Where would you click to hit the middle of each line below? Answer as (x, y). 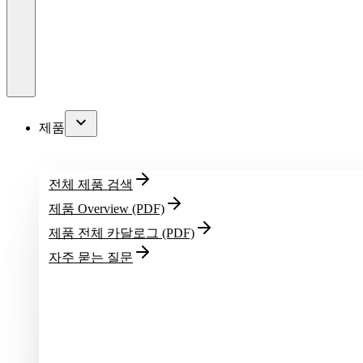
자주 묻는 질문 (91, 257)
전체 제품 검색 (91, 184)
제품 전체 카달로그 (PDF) (122, 233)
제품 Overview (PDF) (107, 209)
